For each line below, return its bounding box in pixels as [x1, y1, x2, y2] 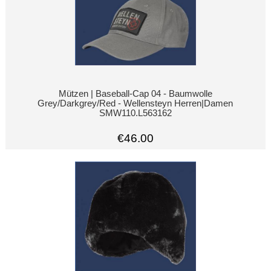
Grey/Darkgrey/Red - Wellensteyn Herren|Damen [38, 98, 233, 108]
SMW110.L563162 [99, 108, 172, 118]
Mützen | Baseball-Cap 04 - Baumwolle [58, 88, 212, 99]
